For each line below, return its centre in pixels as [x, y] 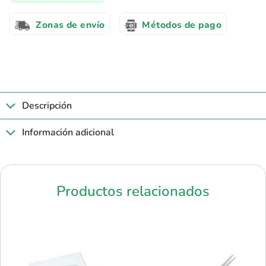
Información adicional [68, 132]
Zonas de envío [70, 24]
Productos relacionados [133, 191]
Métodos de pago [182, 24]
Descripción [47, 105]
